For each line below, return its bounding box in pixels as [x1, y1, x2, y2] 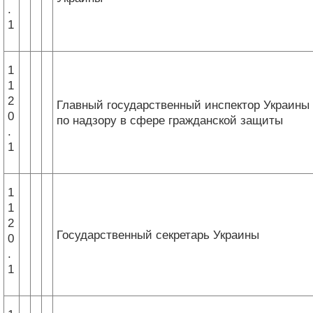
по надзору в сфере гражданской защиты [57, 113, 283, 127]
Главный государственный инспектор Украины [57, 98, 310, 112]
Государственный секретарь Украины [57, 228, 259, 242]
